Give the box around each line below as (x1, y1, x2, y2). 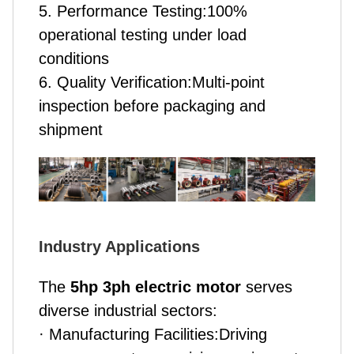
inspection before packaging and (39, 97, 265, 115)
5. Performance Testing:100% (39, 2, 247, 20)
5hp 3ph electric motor (70, 278, 241, 296)
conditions (39, 50, 109, 67)
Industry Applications (39, 238, 200, 256)
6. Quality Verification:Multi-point (39, 73, 265, 91)
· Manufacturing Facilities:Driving (39, 326, 267, 344)
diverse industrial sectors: (39, 302, 217, 320)
